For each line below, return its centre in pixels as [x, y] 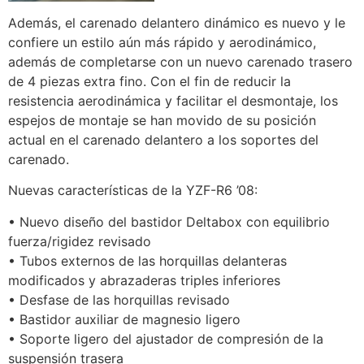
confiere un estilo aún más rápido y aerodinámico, [162, 43]
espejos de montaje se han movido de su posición [162, 121]
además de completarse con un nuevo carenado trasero [180, 62]
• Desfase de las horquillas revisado [119, 299]
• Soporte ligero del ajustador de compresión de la [166, 338]
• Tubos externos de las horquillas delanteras [147, 260]
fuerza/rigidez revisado [80, 241]
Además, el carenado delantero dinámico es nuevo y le [177, 23]
